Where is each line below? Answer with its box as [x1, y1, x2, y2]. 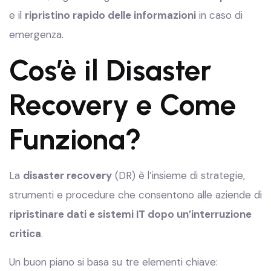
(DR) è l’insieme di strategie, [112, 169, 245, 182]
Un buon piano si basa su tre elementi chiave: [9, 255, 218, 269]
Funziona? [9, 122, 142, 157]
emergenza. [9, 28, 64, 41]
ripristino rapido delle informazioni [25, 8, 196, 22]
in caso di [196, 8, 243, 22]
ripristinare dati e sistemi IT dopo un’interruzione [9, 207, 252, 221]
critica [9, 227, 41, 240]
